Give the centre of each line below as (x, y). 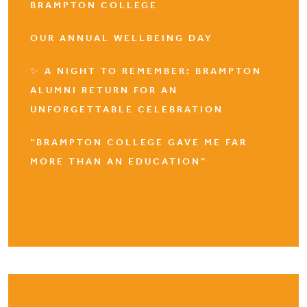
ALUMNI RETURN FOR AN (104, 90)
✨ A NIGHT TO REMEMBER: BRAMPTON (146, 71)
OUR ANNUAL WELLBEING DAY (122, 38)
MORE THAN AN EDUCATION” (119, 161)
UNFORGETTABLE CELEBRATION (127, 109)
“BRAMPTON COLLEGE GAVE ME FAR (139, 142)
